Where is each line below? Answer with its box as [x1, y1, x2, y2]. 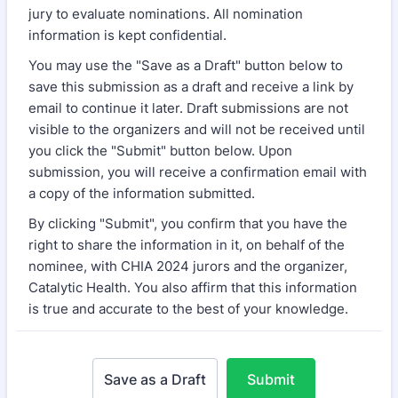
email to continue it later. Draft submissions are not [28, 99, 348, 116]
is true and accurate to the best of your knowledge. [28, 300, 348, 317]
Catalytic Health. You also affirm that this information [28, 279, 357, 296]
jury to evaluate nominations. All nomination [28, 5, 303, 22]
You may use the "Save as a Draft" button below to [28, 57, 343, 74]
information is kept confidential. [28, 27, 227, 44]
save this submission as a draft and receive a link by [28, 78, 354, 95]
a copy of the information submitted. [28, 185, 255, 202]
